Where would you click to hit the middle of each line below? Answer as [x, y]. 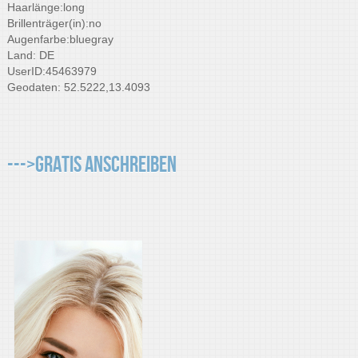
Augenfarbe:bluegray [60, 39]
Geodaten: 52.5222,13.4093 [78, 87]
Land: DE [30, 55]
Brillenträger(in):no [54, 23]
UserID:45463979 [52, 71]
